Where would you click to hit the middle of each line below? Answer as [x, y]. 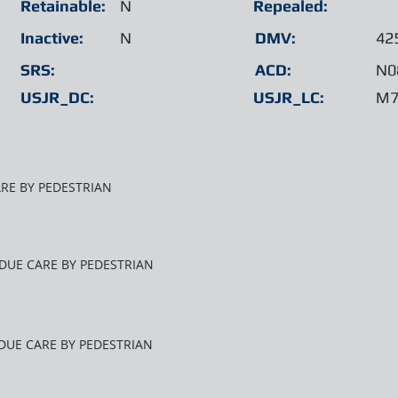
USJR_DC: [57, 97]
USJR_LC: [289, 97]
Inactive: [52, 38]
